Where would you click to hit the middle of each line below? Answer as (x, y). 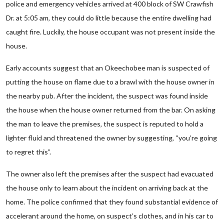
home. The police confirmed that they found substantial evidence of (112, 202)
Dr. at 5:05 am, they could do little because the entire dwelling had (109, 18)
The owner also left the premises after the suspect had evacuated (110, 174)
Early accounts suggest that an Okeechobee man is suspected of (108, 68)
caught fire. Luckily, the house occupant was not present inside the (110, 32)
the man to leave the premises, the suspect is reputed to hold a (105, 124)
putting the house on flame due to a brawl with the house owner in (110, 82)
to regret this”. (28, 152)
